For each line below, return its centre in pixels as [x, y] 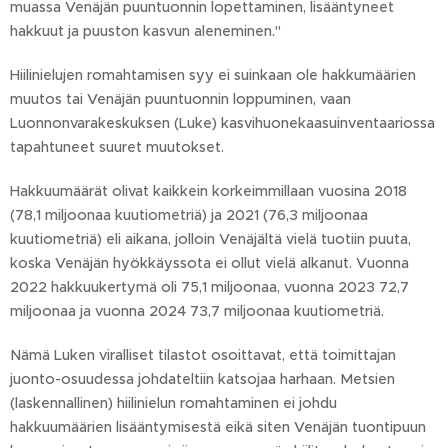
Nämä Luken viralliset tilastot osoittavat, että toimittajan [203, 355]
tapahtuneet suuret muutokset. [117, 147]
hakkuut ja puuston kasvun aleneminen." [145, 31]
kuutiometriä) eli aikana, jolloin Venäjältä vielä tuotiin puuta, [210, 239]
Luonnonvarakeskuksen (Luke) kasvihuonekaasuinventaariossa [222, 123]
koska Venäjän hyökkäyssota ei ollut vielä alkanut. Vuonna [209, 263]
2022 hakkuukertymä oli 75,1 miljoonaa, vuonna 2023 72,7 [209, 287]
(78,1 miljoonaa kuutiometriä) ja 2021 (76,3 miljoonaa [189, 215]
